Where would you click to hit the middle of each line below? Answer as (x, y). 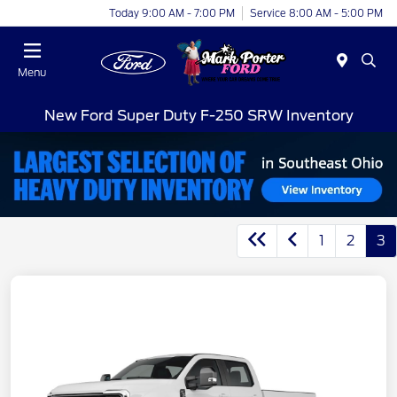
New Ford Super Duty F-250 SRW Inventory (198, 115)
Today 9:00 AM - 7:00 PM (172, 13)
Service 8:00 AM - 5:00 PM (316, 13)
